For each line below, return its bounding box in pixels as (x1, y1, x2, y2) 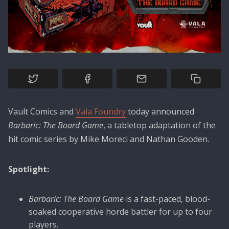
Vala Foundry (76, 105, 126, 117)
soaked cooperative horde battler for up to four (29, 205, 212, 217)
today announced (126, 105, 194, 117)
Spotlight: (8, 163, 49, 175)
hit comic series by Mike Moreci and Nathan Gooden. (8, 133, 211, 145)
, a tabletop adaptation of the (103, 119, 216, 131)
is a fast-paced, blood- (124, 193, 210, 204)
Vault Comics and (8, 105, 76, 117)
